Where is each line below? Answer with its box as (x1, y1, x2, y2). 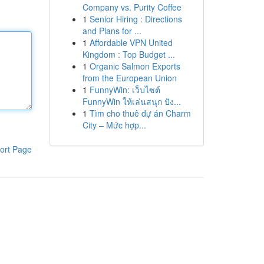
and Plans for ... (82, 25, 141, 37)
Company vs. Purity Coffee (82, 1, 181, 13)
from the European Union (82, 72, 177, 84)
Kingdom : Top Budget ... (82, 48, 175, 60)
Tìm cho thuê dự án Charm (89, 107, 191, 119)
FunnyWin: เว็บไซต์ (89, 84, 160, 95)
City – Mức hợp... (82, 119, 146, 131)
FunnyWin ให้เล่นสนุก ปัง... (82, 95, 181, 107)
